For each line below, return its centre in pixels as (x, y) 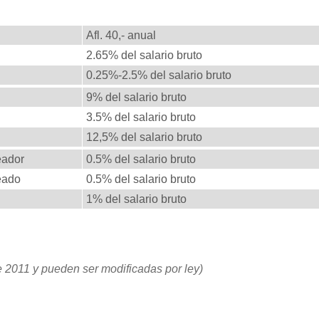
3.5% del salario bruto (141, 117)
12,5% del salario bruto (144, 137)
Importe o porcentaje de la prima (190, 14)
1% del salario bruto (136, 199)
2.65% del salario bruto (144, 56)
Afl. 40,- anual (121, 36)
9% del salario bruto (136, 98)
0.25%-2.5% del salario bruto (159, 75)
